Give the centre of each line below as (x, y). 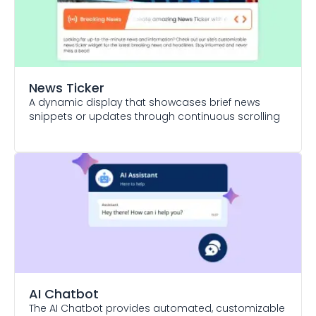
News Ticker (67, 88)
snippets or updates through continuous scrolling (154, 116)
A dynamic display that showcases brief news (145, 102)
